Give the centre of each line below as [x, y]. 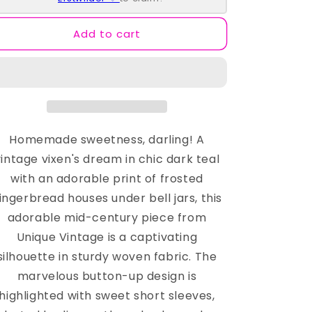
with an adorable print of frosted [107, 179]
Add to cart [107, 33]
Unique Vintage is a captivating [107, 237]
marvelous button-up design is [107, 276]
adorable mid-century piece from [107, 218]
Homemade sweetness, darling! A [107, 140]
